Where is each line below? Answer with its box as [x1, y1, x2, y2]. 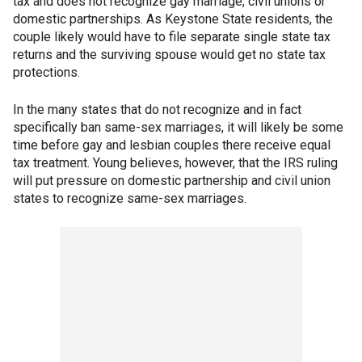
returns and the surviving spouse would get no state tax [13, 47, 326, 63]
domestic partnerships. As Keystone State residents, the [13, 11, 333, 27]
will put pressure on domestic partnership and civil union [13, 173, 330, 189]
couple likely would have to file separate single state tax [13, 29, 330, 45]
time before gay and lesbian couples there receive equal [13, 137, 330, 154]
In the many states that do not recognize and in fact [13, 102, 301, 118]
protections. [13, 65, 80, 81]
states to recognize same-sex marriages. [13, 191, 246, 207]
